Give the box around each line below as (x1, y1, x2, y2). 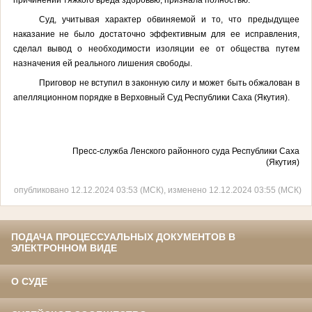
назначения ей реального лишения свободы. (13, 58, 192, 68)
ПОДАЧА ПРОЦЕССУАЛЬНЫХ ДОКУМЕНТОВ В (11, 231, 235, 243)
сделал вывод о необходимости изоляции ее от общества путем (13, 43, 299, 54)
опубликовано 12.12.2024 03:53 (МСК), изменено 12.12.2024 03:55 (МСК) (14, 185, 302, 195)
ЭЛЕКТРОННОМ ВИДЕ (11, 242, 117, 254)
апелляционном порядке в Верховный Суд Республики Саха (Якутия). (13, 92, 290, 102)
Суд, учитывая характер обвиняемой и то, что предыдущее (39, 14, 299, 24)
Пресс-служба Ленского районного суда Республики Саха (72, 146, 299, 156)
